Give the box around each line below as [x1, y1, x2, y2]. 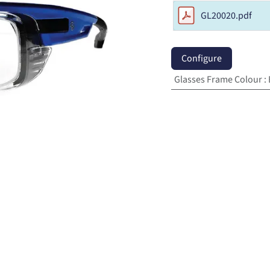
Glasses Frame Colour [174, 73, 262, 86]
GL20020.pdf [201, 9, 252, 22]
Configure [181, 52, 222, 65]
